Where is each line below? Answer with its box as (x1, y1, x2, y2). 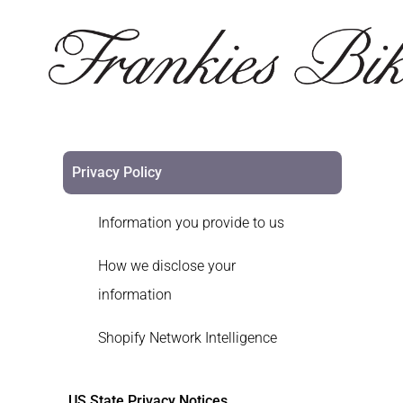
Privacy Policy (71, 164, 162, 182)
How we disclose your (97, 257, 236, 275)
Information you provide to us (97, 214, 284, 232)
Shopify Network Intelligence (97, 329, 277, 347)
